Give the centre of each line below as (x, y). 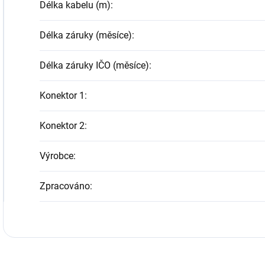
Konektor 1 (62, 96)
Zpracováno (65, 186)
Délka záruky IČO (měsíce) (94, 66)
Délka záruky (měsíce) (86, 35)
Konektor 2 (62, 126)
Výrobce (56, 156)
